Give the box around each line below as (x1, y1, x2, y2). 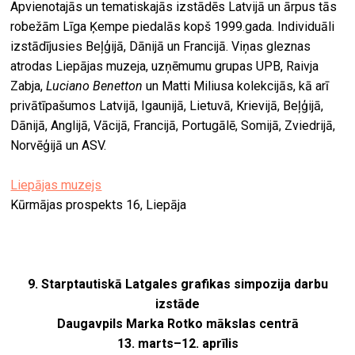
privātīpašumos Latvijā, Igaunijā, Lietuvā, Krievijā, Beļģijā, (10, 98, 324, 114)
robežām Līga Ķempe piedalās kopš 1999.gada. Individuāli (10, 19, 335, 35)
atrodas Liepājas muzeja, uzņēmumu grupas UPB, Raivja (10, 59, 319, 74)
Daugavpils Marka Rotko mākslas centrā (56, 316, 299, 332)
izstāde (155, 296, 200, 312)
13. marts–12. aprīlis (116, 336, 239, 352)
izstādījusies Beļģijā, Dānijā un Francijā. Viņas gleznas (10, 39, 311, 55)
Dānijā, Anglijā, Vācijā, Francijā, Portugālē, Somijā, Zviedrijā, (10, 118, 336, 134)
